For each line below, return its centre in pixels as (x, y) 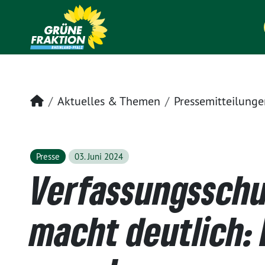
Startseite (68, 100)
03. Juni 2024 (98, 156)
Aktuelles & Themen (109, 101)
